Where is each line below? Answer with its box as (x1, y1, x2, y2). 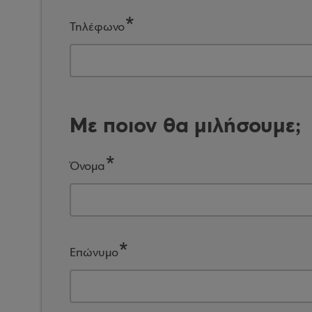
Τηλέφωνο (70, 21, 125, 34)
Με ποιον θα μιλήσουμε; (70, 111, 301, 139)
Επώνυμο (70, 247, 118, 260)
